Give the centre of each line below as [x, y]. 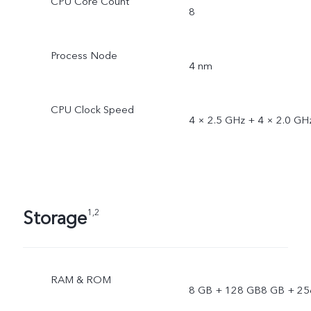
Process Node [84, 55]
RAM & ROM [81, 279]
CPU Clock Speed [92, 109]
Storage [54, 218]
